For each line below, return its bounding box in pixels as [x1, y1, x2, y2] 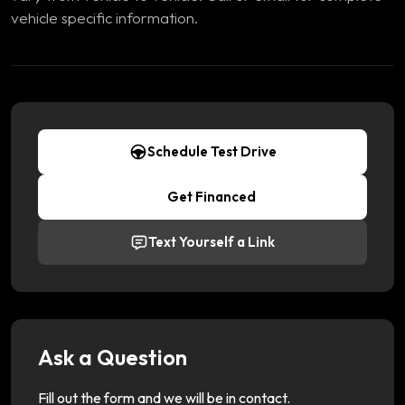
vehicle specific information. [11, 7, 198, 27]
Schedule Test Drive [146, 142, 277, 160]
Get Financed [167, 187, 256, 205]
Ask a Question [38, 343, 187, 371]
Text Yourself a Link [148, 232, 275, 250]
